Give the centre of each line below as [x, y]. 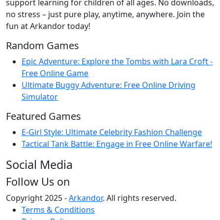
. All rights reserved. [139, 198]
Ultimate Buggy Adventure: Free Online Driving [109, 85]
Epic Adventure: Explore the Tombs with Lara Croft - [117, 61]
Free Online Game [55, 73]
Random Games [42, 45]
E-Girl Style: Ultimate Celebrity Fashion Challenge [112, 132]
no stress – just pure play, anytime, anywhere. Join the [105, 14]
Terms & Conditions [58, 209]
